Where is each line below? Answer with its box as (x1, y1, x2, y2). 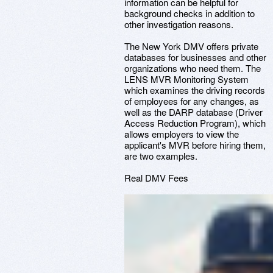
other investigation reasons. (124, 18, 233, 30)
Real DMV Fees (124, 171, 188, 184)
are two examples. (124, 149, 197, 162)
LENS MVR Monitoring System (124, 73, 249, 85)
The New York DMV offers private (124, 40, 258, 52)
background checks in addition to (124, 7, 255, 19)
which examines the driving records (124, 83, 265, 96)
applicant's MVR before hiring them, (124, 138, 266, 151)
